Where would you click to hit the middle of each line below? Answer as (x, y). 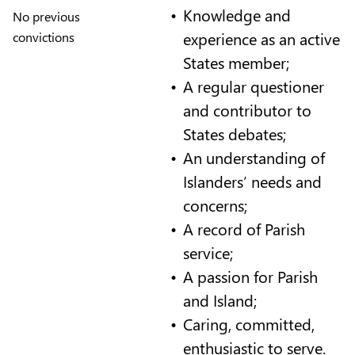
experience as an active (261, 38)
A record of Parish (244, 228)
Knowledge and (237, 14)
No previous (46, 16)
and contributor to (247, 109)
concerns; (215, 204)
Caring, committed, (248, 323)
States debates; (234, 133)
